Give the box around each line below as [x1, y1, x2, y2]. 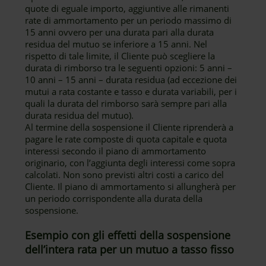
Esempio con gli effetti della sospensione [25, 228, 231, 242]
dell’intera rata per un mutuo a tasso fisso [25, 242, 235, 256]
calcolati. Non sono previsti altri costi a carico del [25, 169, 224, 180]
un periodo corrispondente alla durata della [25, 192, 203, 204]
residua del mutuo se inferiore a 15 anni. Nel [25, 38, 208, 50]
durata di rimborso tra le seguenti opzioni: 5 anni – [25, 62, 233, 74]
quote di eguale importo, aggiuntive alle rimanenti [25, 2, 230, 14]
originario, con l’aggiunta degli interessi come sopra [25, 157, 236, 169]
